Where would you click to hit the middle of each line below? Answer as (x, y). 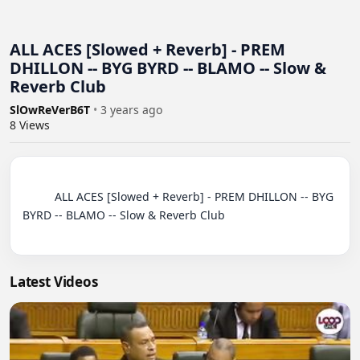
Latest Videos (54, 282)
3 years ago (131, 110)
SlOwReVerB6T (51, 110)
